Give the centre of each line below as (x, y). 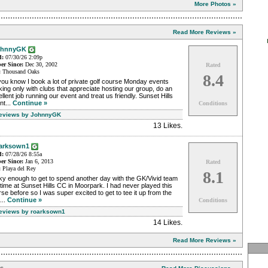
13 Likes (167, 126)
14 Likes (167, 223)
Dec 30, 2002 (40, 65)
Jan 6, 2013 (38, 162)
